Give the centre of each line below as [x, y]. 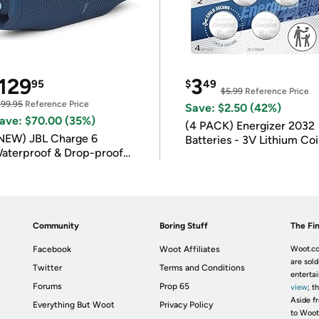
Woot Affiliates [190, 249]
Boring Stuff [184, 226]
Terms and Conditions [203, 268]
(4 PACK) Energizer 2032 [250, 126]
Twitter [48, 268]
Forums [48, 286]
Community [56, 226]
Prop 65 [175, 286]
